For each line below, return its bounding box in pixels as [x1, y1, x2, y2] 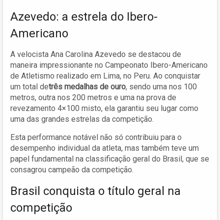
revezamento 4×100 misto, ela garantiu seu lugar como [10, 103, 198, 113]
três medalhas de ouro [49, 82, 126, 91]
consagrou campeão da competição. [10, 165, 134, 174]
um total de [10, 82, 49, 91]
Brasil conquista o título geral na [10, 184, 181, 198]
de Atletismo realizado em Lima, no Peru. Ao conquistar [10, 71, 200, 81]
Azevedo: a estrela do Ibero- [10, 9, 158, 24]
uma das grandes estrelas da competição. [10, 114, 154, 124]
